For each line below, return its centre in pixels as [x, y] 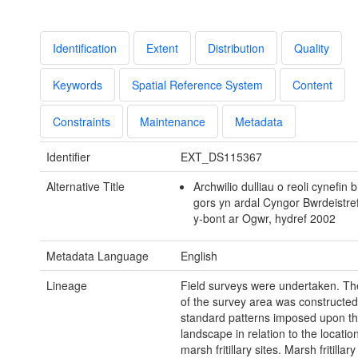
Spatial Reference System [197, 85]
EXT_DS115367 [221, 157]
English [199, 256]
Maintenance [173, 122]
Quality [312, 48]
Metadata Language [97, 256]
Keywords [78, 85]
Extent [162, 48]
